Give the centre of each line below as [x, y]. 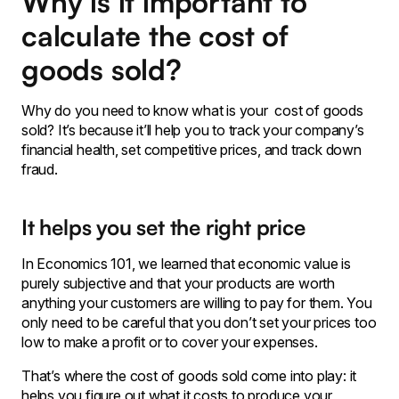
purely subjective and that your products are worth [178, 283]
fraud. [40, 169]
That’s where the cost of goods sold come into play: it [189, 376]
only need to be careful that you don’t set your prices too [199, 322]
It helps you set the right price [163, 227]
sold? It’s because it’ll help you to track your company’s [193, 130]
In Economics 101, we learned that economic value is [186, 264]
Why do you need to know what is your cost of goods [192, 110]
